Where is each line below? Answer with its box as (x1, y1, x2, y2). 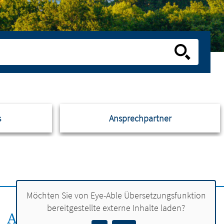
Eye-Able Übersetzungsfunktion (90, 189, 206, 201)
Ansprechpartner (108, 112, 171, 124)
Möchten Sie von (26, 189, 90, 201)
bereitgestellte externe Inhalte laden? (47, 201, 185, 213)
